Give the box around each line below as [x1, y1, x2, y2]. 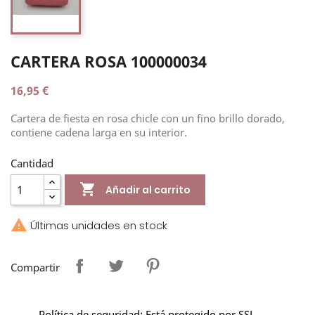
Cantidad [11, 155, 53, 170]
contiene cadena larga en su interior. [11, 124, 187, 139]
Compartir [11, 259, 60, 274]
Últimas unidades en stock [27, 217, 167, 233]
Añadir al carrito [105, 182, 191, 197]
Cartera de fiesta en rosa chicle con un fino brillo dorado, [11, 110, 288, 125]
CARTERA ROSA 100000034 [11, 50, 207, 72]
